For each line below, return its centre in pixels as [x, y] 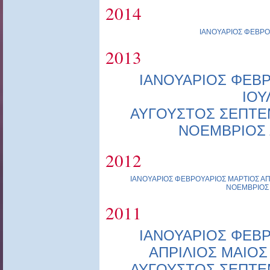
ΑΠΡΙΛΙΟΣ [183, 253]
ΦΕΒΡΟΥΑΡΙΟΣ [200, 179]
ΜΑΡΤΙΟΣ [243, 179]
